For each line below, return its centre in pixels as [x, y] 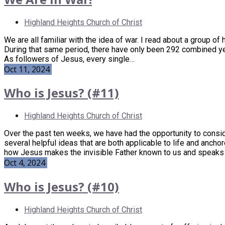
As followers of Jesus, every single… [69, 59]
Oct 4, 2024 [26, 163]
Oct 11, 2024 [28, 69]
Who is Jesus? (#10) [62, 187]
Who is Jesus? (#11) [62, 93]
